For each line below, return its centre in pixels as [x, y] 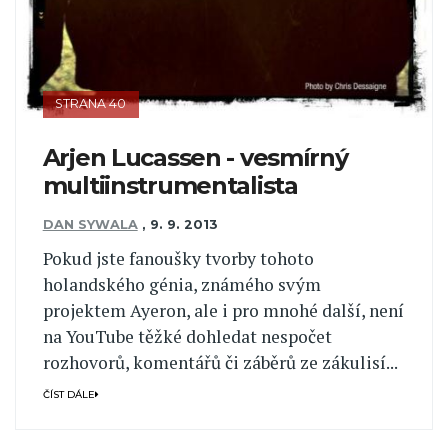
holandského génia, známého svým [181, 285]
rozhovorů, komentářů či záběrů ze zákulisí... [220, 363]
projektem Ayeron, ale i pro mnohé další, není [223, 311]
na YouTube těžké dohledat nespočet [187, 337]
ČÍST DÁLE [68, 395]
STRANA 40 [91, 104]
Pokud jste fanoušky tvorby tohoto [178, 259]
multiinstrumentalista [170, 186]
